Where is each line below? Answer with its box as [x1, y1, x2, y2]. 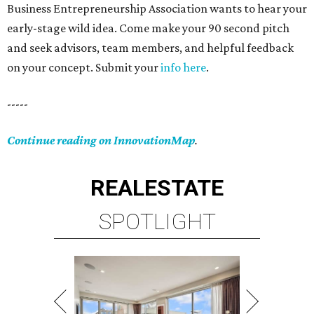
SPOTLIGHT [98, 208, 216, 235]
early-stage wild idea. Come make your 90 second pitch [7, 21, 289, 35]
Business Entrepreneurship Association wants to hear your [7, 1, 307, 15]
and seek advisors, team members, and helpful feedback [7, 41, 294, 55]
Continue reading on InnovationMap [7, 133, 195, 147]
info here [161, 60, 206, 74]
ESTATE [144, 175, 224, 201]
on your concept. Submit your [7, 60, 161, 74]
